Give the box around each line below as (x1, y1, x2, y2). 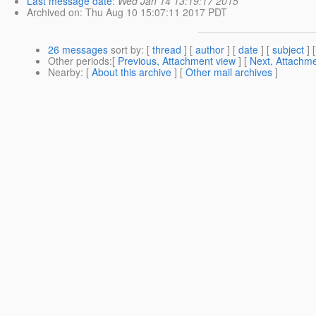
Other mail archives (186, 65, 272, 80)
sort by (108, 42, 141, 57)
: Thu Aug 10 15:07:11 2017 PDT (80, 5, 227, 20)
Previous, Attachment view (118, 54, 236, 68)
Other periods (48, 54, 109, 68)
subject (272, 42, 304, 57)
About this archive (92, 65, 171, 80)
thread (152, 42, 181, 57)
